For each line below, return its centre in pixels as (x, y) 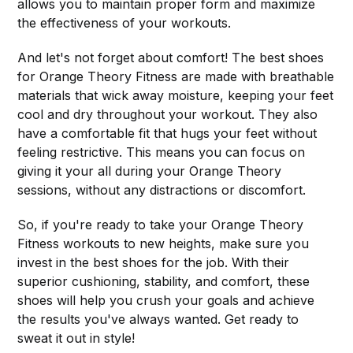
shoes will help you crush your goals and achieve (166, 300)
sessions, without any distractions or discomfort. (162, 190)
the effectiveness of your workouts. (124, 22)
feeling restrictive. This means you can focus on (162, 152)
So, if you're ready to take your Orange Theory (161, 224)
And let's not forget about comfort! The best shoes (171, 57)
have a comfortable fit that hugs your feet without (167, 133)
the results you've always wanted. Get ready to (158, 319)
